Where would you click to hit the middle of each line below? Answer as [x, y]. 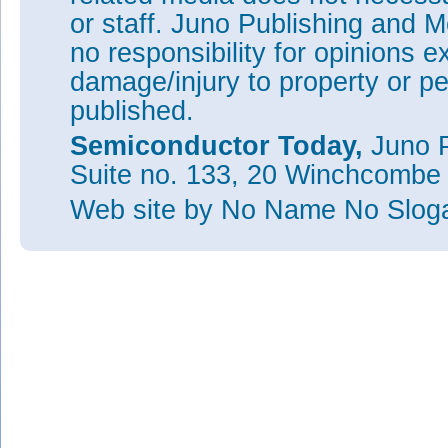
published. [132, 111]
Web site [127, 210]
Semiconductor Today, [220, 146]
